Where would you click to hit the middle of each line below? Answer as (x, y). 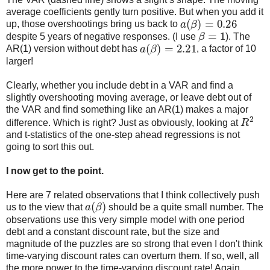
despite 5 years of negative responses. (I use (102, 37)
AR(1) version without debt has (73, 49)
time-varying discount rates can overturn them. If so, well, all (133, 256)
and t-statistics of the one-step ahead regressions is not (123, 135)
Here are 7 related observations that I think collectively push (133, 195)
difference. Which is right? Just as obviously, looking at (123, 123)
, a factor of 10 (227, 49)
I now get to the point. (55, 171)
